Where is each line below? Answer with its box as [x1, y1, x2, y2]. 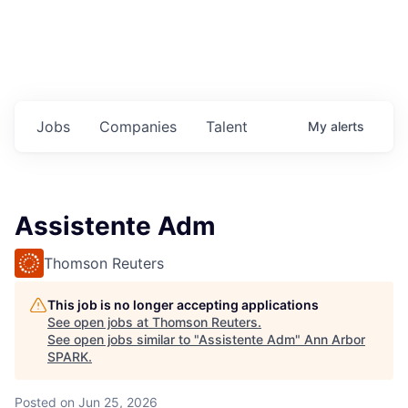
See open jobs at [47, 314, 152, 331]
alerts [331, 118, 364, 135]
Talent [206, 117, 248, 137]
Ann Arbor [304, 331, 365, 348]
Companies [99, 117, 177, 137]
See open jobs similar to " [47, 331, 199, 348]
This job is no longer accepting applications [47, 297, 319, 313]
